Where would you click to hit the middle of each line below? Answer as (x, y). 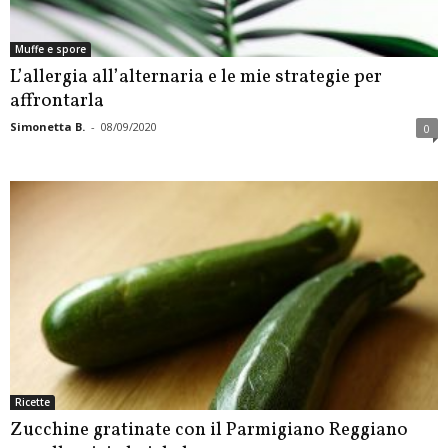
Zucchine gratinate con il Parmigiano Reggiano (209, 429)
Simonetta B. (47, 127)
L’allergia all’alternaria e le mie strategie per (196, 77)
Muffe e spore (50, 49)
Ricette (32, 401)
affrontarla (57, 101)
